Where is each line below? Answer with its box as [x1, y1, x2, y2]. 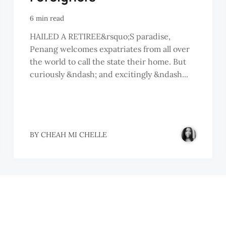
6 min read [29, 13, 64, 23]
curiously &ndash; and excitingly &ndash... [29, 69, 188, 80]
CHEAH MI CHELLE [40, 130, 107, 139]
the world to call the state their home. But [29, 56, 186, 67]
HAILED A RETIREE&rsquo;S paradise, [29, 31, 171, 42]
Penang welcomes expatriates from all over [29, 44, 190, 54]
